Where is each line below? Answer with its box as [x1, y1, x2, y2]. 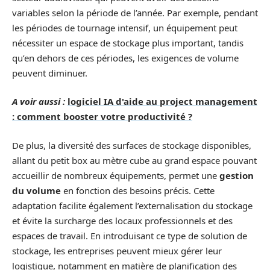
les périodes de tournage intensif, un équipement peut [12, 21, 237, 34]
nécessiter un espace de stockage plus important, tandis [12, 36, 243, 49]
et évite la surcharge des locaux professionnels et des [12, 214, 233, 227]
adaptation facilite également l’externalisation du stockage [12, 199, 253, 212]
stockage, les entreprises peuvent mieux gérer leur [12, 244, 222, 257]
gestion [219, 169, 254, 181]
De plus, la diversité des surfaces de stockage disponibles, [12, 139, 251, 151]
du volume [12, 184, 61, 196]
